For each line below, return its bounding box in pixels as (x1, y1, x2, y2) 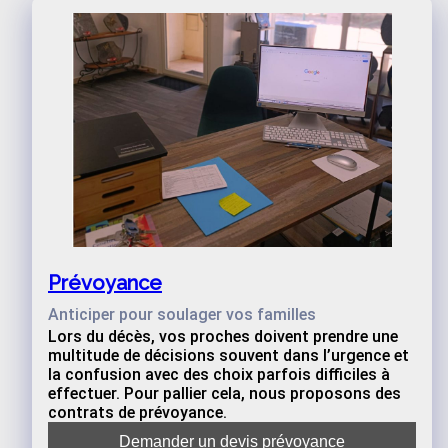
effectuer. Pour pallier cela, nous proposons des (48, 384, 401, 403)
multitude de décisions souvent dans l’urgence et (48, 346, 409, 365)
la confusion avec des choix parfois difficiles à (48, 365, 390, 384)
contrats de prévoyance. (48, 403, 227, 422)
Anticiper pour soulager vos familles (48, 305, 316, 324)
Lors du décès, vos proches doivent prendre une (48, 327, 398, 346)
